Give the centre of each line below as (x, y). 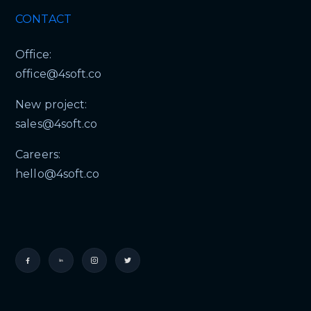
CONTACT (43, 19)
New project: (51, 105)
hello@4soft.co (57, 174)
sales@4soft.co (56, 124)
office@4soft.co (58, 74)
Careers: (38, 155)
